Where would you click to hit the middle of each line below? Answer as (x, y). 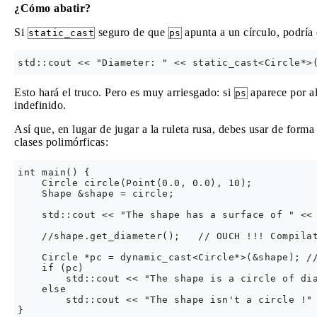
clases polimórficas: (61, 142)
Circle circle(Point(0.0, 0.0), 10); (135, 183)
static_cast (61, 33)
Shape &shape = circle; (96, 194)
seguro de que (132, 32)
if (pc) (54, 268)
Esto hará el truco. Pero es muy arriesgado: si (124, 92)
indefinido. (40, 105)
